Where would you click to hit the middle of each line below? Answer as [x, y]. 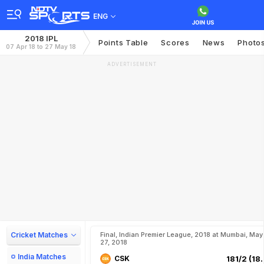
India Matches [42, 257]
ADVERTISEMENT [132, 64]
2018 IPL [41, 38]
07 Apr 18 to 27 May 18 [41, 47]
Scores [175, 42]
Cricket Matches [39, 235]
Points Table [123, 42]
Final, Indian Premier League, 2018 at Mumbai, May [181, 235]
